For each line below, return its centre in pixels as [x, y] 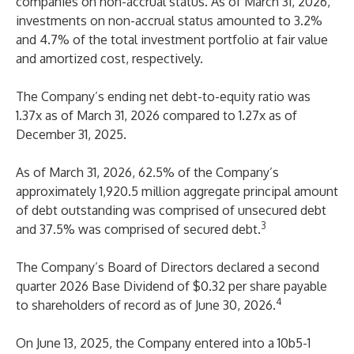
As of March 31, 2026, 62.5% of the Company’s [147, 172]
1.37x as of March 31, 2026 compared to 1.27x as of [156, 115]
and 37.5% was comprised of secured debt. [138, 229]
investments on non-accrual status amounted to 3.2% [169, 21]
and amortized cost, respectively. [109, 58]
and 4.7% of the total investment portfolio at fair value [172, 40]
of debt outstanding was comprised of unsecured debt [171, 210]
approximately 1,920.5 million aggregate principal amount [177, 191]
